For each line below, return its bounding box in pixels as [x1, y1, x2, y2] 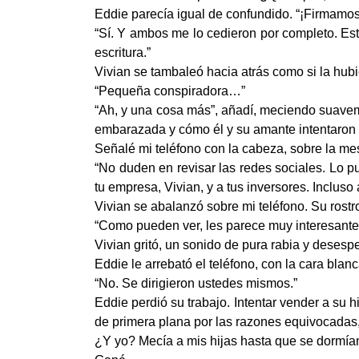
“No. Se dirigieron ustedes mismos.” [95, 276, 297, 290]
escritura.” [95, 46, 151, 59]
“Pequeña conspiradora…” [95, 84, 245, 98]
